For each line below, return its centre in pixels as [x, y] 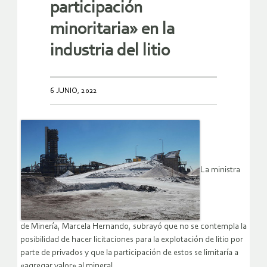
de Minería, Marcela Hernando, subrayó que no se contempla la [133, 227]
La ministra [220, 170]
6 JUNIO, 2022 [74, 91]
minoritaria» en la [112, 29]
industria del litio [110, 51]
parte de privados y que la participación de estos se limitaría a [129, 253]
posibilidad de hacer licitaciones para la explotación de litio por [132, 240]
